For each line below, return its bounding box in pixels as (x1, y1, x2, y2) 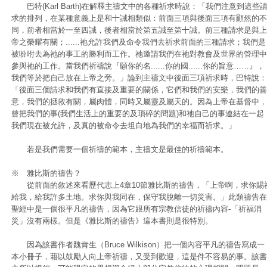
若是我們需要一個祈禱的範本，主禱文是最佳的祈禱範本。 (11, 145, 228, 154)
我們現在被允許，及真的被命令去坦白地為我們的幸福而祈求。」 (11, 121, 236, 130)
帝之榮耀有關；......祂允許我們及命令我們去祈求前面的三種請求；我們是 (11, 38, 266, 46)
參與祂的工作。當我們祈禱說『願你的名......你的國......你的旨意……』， (11, 61, 265, 70)
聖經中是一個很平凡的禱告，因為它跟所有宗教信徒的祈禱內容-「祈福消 (11, 204, 262, 213)
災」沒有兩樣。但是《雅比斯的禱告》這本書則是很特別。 (11, 216, 213, 225)
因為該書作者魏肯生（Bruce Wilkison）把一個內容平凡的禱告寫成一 (11, 240, 265, 249)
